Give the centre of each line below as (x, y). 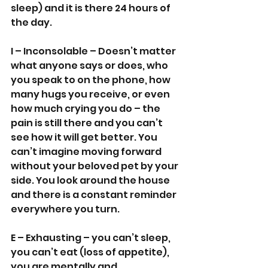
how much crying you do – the (86, 108)
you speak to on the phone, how (92, 80)
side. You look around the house (91, 180)
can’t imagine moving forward (87, 151)
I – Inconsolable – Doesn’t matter (94, 51)
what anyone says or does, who (90, 65)
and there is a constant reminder (95, 194)
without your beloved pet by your (95, 166)
